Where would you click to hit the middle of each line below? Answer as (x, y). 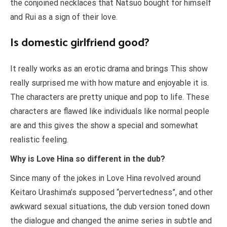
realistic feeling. (39, 140)
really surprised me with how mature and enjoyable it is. (109, 83)
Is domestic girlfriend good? (80, 43)
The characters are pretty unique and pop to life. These (110, 97)
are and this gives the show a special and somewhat (104, 126)
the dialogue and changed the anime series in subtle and (111, 221)
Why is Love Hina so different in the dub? (88, 159)
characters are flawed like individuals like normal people (110, 111)
